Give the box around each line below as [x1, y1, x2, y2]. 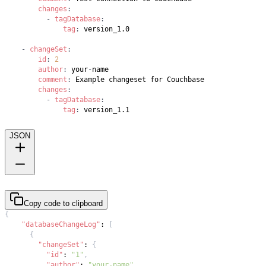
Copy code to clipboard [24, 198, 103, 208]
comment [38, 75, 67, 84]
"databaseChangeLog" [21, 220, 100, 229]
